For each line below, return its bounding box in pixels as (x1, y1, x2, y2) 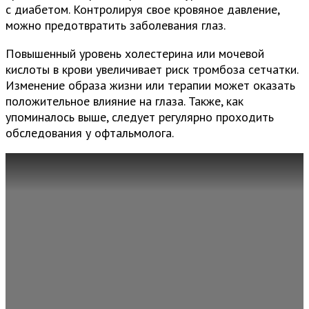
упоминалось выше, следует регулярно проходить (6, 109, 274, 126)
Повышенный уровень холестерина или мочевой (6, 46, 264, 62)
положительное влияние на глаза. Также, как (6, 93, 243, 110)
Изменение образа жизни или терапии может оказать (6, 77, 295, 94)
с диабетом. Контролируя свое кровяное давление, (6, 1, 279, 18)
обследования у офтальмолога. (6, 125, 174, 141)
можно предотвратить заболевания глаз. (6, 17, 226, 34)
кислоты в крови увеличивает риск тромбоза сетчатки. (6, 61, 298, 78)
